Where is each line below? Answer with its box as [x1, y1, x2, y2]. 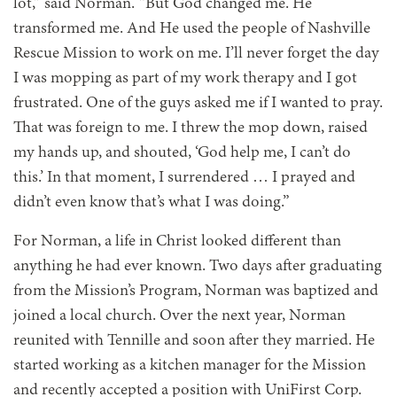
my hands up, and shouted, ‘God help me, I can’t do [13, 144, 351, 162]
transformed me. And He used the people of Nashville [13, 19, 370, 38]
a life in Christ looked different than [105, 232, 341, 251]
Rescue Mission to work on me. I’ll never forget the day [13, 44, 379, 63]
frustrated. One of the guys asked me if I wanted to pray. [13, 94, 383, 113]
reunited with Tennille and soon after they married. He [13, 331, 375, 350]
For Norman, [13, 232, 105, 251]
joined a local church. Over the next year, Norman [13, 307, 346, 325]
